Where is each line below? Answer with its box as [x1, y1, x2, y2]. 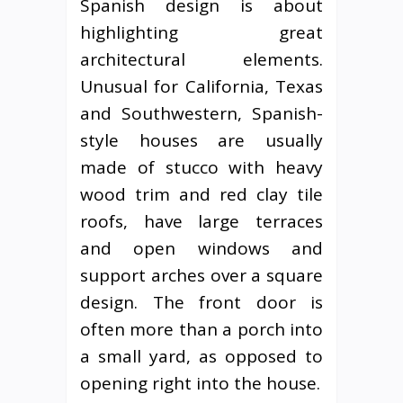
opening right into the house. [80, 371, 320, 395]
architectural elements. [80, 47, 323, 71]
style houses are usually [80, 128, 323, 152]
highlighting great [80, 20, 323, 44]
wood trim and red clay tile [80, 182, 323, 206]
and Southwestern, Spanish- [80, 101, 323, 125]
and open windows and [80, 236, 323, 260]
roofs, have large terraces [80, 209, 323, 233]
